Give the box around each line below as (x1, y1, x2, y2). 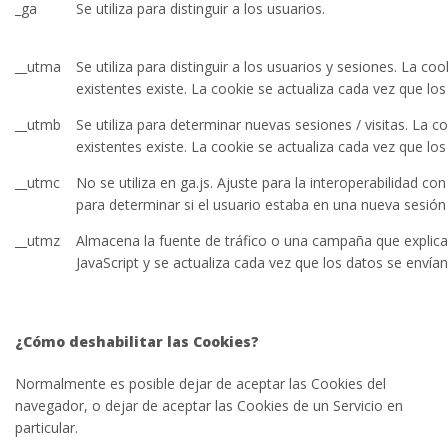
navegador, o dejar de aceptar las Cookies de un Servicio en (15, 396, 403, 415)
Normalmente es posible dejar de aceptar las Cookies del (15, 374, 386, 393)
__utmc (15, 173, 60, 192)
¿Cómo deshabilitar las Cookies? (15, 332, 259, 351)
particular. (15, 418, 78, 437)
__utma (15, 57, 61, 76)
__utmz (15, 231, 60, 250)
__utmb (15, 115, 61, 134)
